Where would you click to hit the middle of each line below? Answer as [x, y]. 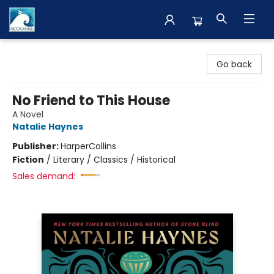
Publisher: [36, 146]
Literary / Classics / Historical [114, 160]
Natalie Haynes [48, 127]
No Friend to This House [91, 101]
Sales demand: [44, 176]
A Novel [28, 114]
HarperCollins [88, 146]
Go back [234, 64]
